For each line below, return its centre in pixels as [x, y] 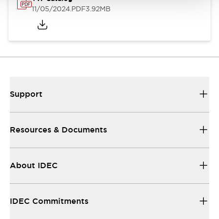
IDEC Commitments [49, 201]
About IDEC [34, 165]
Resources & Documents [58, 130]
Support [26, 94]
